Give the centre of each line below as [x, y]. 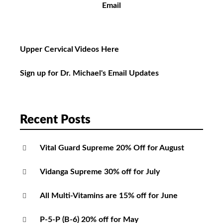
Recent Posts [55, 120]
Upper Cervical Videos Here [69, 50]
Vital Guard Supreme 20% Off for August [112, 148]
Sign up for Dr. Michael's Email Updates [89, 73]
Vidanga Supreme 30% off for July [100, 172]
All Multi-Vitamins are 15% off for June [109, 196]
